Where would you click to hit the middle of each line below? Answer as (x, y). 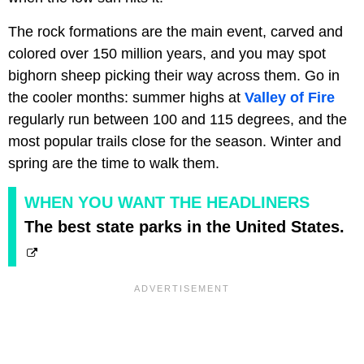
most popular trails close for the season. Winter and (175, 142)
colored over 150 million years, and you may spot (167, 54)
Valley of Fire (290, 98)
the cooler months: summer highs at (126, 98)
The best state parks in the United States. (184, 227)
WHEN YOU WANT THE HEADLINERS (167, 203)
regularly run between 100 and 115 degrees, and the (178, 120)
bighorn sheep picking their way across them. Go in (174, 76)
